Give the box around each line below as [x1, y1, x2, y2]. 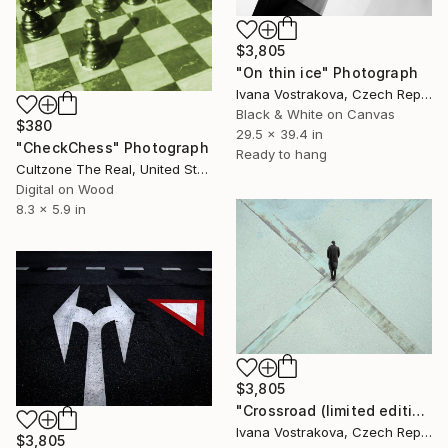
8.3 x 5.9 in [16, 200, 86, 217]
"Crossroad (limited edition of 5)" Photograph [412, 401, 426, 419]
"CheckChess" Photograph [16, 138, 209, 156]
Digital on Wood [16, 180, 114, 197]
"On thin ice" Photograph [236, 64, 418, 82]
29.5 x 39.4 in [236, 126, 323, 143]
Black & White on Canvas [236, 106, 395, 123]
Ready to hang [236, 146, 327, 163]
